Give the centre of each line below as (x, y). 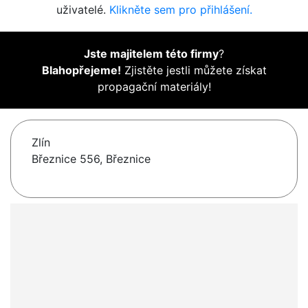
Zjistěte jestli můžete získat (194, 70)
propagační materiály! (154, 87)
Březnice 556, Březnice (91, 159)
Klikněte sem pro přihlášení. (180, 10)
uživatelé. (82, 10)
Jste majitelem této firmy (151, 54)
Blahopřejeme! (81, 70)
